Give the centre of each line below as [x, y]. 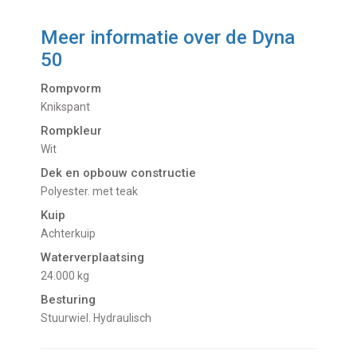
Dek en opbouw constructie [119, 173]
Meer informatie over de [147, 37]
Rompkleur [72, 130]
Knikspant [69, 106]
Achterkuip [73, 233]
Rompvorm [71, 88]
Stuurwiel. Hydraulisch [100, 318]
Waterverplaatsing [93, 257]
